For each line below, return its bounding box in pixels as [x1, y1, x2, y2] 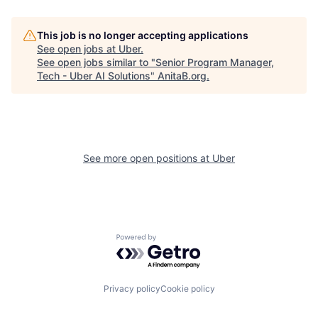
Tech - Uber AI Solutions [37, 70, 150, 82]
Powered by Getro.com [116, 234, 241, 248]
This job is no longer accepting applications [37, 29, 248, 41]
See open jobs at [37, 43, 119, 55]
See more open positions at [83, 152, 212, 164]
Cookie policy [160, 283, 215, 294]
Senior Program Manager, [155, 56, 274, 68]
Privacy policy [103, 283, 160, 294]
